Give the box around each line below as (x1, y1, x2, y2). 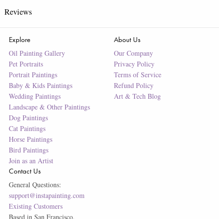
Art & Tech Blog (113, 91, 161, 101)
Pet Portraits (8, 59, 43, 68)
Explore (8, 34, 30, 44)
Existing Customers (8, 201, 63, 211)
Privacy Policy (113, 59, 154, 68)
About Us (113, 34, 140, 44)
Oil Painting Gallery (8, 48, 65, 58)
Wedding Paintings (8, 91, 61, 101)
